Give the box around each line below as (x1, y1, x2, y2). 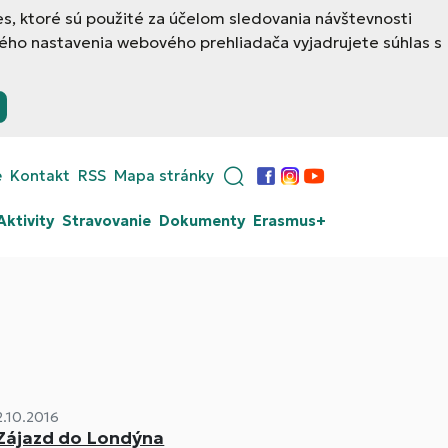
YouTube (301, 177, 366, 198)
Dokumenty (159, 211, 245, 230)
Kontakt (10, 166, 70, 185)
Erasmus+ (253, 211, 326, 230)
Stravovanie (62, 211, 151, 230)
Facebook (253, 177, 328, 198)
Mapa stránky (114, 166, 214, 185)
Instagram (277, 177, 354, 198)
